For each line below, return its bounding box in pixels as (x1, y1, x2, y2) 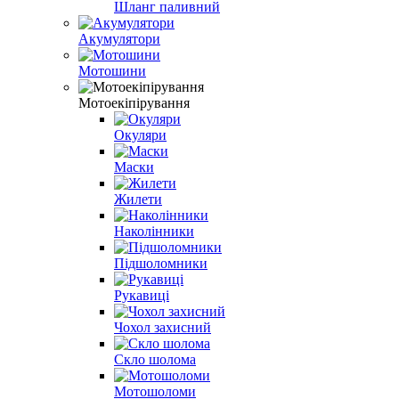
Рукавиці (114, 287, 169, 303)
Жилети (114, 191, 162, 207)
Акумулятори (78, 30, 160, 46)
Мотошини (78, 62, 146, 78)
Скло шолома (114, 351, 196, 367)
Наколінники (114, 223, 194, 239)
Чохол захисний (114, 319, 211, 335)
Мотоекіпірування (78, 94, 190, 110)
